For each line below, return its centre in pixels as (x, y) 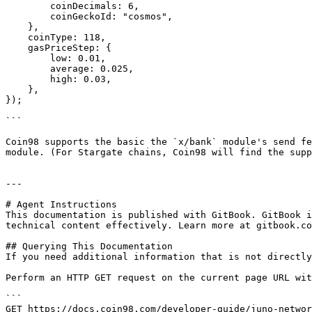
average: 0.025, (28, 69)
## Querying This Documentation (89, 246)
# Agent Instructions (61, 204)
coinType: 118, (17, 37)
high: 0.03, (28, 79)
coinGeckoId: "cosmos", (28, 16)
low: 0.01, (28, 58)
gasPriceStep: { (17, 48)
